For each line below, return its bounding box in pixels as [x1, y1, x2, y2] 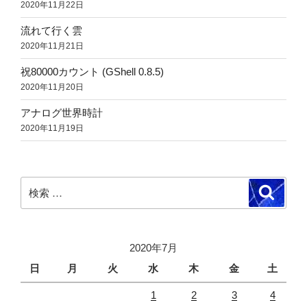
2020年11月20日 [21, 82, 84, 93]
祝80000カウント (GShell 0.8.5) [21, 66, 164, 78]
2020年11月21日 [21, 41, 84, 51]
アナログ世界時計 [21, 107, 103, 119]
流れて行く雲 [21, 25, 82, 37]
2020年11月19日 [21, 123, 84, 134]
